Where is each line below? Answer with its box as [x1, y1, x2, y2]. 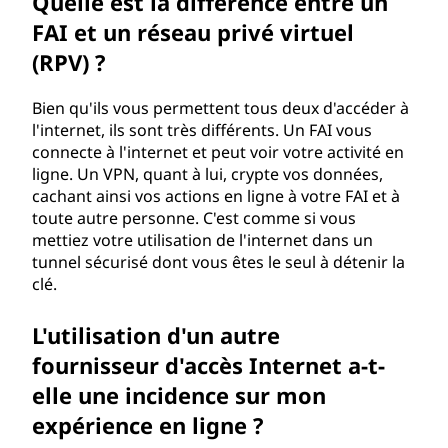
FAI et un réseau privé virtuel [32, 17, 354, 47]
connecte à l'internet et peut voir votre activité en [32, 141, 404, 163]
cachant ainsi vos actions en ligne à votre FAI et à [32, 185, 400, 207]
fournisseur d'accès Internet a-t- [32, 350, 385, 380]
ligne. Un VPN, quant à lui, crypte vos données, [32, 163, 383, 185]
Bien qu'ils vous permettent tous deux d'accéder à [32, 97, 409, 119]
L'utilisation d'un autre [32, 320, 280, 350]
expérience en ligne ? [32, 410, 264, 440]
